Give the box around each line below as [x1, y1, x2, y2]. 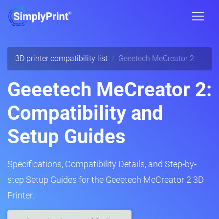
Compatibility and [7, 102, 163, 125]
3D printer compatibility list [15, 54, 108, 63]
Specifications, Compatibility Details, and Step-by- [7, 159, 197, 169]
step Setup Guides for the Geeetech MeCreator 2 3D [7, 175, 204, 185]
